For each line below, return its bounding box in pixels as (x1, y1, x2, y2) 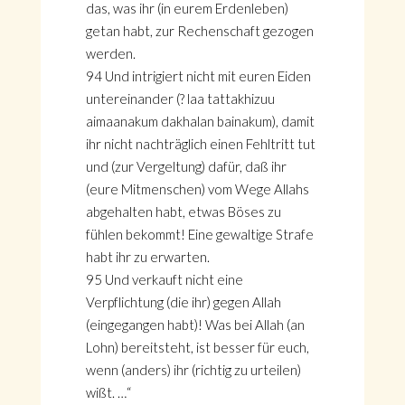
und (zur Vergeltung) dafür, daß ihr (85, 158, 287, 174)
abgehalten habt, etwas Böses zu (85, 203, 281, 220)
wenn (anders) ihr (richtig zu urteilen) (85, 362, 301, 378)
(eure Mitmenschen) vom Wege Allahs (85, 181, 309, 197)
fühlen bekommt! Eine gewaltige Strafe (85, 226, 314, 242)
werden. (85, 45, 136, 61)
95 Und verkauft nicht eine (85, 271, 243, 287)
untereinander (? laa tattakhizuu (85, 90, 275, 107)
